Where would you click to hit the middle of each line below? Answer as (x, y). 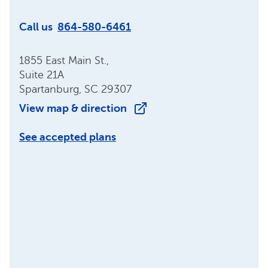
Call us (36, 27)
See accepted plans (68, 137)
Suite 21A (42, 75)
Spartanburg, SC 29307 (75, 89)
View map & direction (73, 108)
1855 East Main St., (64, 60)
